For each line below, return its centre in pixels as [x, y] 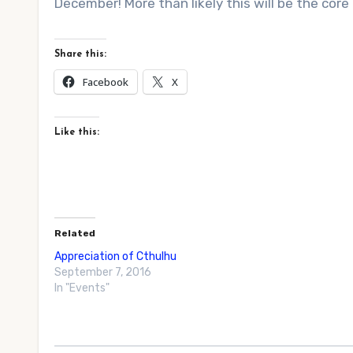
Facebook [106, 82]
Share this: [80, 54]
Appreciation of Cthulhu [119, 256]
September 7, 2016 [103, 272]
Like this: [77, 132]
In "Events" [82, 288]
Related [75, 233]
